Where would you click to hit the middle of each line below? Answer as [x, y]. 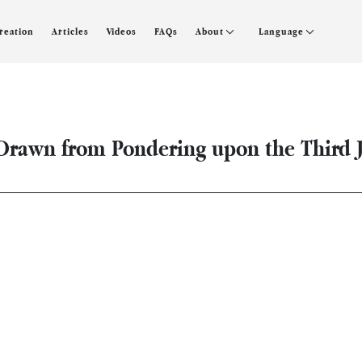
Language [283, 32]
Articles [70, 32]
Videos [122, 32]
